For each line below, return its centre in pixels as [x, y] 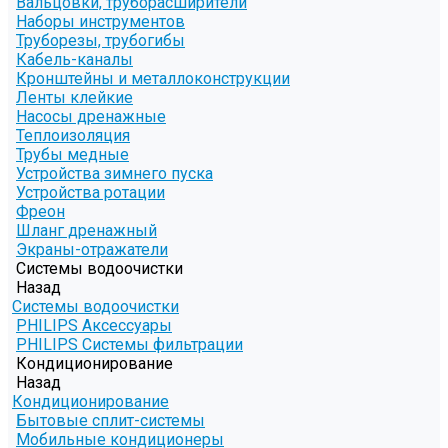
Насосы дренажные [91, 117]
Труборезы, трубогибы [100, 41]
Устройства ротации [90, 193]
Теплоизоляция [73, 136]
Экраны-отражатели [92, 250]
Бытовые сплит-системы [110, 421]
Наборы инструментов [100, 22]
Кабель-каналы [74, 60]
